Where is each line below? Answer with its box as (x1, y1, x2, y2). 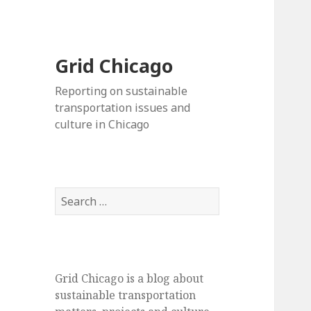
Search (54, 187, 92, 203)
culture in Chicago (55, 117, 150, 133)
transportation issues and (55, 100, 191, 116)
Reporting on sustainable (55, 83, 188, 99)
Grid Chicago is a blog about (55, 271, 204, 287)
